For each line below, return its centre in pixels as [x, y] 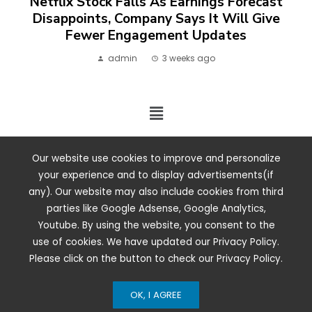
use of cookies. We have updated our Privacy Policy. [156, 242]
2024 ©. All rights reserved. [78, 150]
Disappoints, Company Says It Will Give [156, 18]
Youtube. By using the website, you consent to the [156, 225]
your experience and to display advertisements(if [156, 175]
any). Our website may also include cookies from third [156, 192]
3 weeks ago [189, 58]
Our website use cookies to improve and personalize [156, 158]
